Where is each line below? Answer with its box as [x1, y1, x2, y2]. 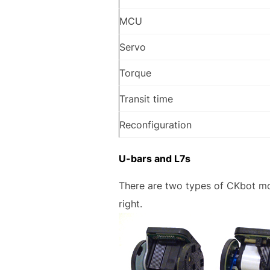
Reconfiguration [119, 119, 192, 131]
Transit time [119, 93, 173, 105]
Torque [119, 67, 151, 80]
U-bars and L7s [119, 152, 190, 165]
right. [119, 198, 142, 210]
